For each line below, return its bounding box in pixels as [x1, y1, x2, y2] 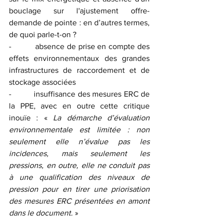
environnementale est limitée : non [9, 125, 150, 134]
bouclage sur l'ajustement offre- [9, 6, 150, 15]
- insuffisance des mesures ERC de [9, 89, 150, 98]
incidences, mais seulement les [9, 149, 150, 158]
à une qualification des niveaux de [9, 172, 150, 181]
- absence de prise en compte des [9, 42, 150, 51]
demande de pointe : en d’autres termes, [9, 18, 150, 27]
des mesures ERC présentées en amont [9, 196, 150, 205]
